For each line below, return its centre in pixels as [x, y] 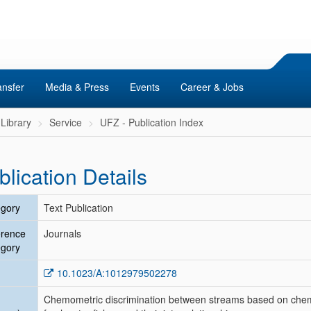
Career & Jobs [212, 87]
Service [66, 122]
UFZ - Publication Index [152, 122]
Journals [62, 233]
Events [145, 87]
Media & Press [77, 87]
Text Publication [78, 208]
